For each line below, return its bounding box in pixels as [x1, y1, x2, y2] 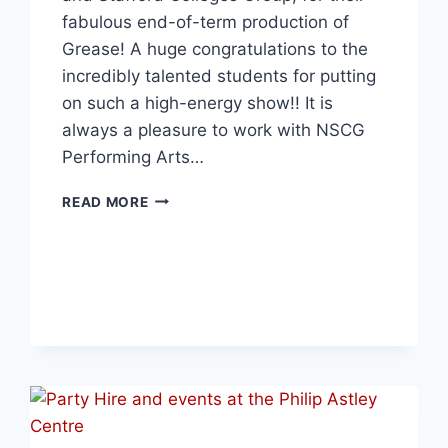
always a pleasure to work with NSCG [62, 119, 366, 140]
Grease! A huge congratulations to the [62, 38, 369, 59]
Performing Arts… [62, 146, 205, 167]
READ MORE [62, 193, 149, 210]
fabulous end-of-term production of [62, 11, 350, 32]
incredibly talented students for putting [62, 65, 377, 86]
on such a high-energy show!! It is [62, 92, 334, 113]
